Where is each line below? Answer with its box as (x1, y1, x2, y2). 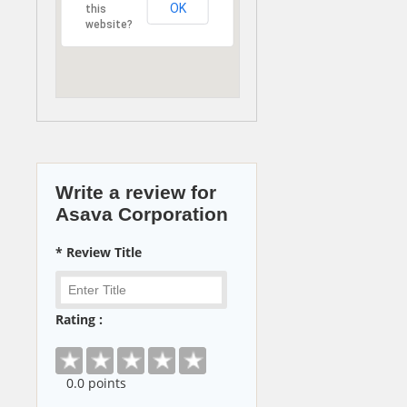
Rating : (55, 311, 103, 329)
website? (85, 17, 133, 31)
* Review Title (55, 243, 142, 261)
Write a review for (55, 181, 216, 203)
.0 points (74, 374, 126, 392)
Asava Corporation (55, 203, 228, 224)
